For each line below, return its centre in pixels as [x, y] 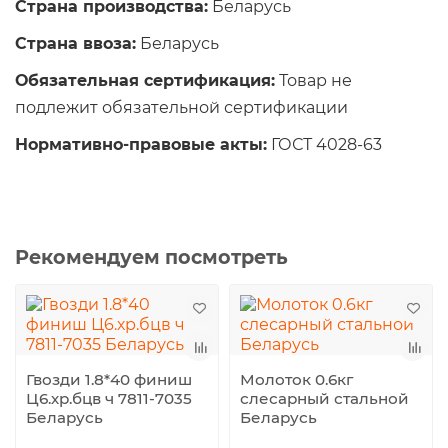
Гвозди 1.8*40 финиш [109, 379]
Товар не [313, 80]
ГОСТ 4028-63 [324, 144]
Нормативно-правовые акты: [141, 144]
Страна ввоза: [75, 43]
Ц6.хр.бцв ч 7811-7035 [109, 398]
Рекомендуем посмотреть [151, 256]
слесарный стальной [324, 398]
